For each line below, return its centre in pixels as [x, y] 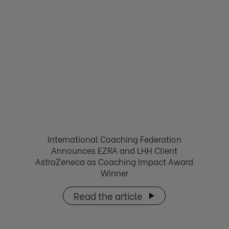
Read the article [108, 195]
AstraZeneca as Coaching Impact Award [114, 161]
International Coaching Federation [114, 139]
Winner [114, 172]
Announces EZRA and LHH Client [114, 150]
